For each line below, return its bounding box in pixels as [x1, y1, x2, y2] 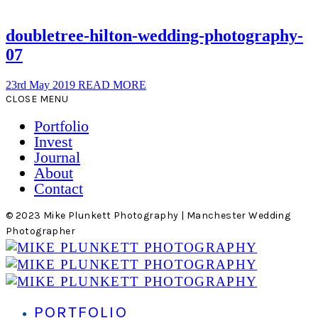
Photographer [6, 225, 76, 238]
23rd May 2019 [6, 79, 78, 92]
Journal [34, 148, 80, 167]
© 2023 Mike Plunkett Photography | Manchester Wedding [6, 209, 291, 222]
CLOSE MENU [6, 93, 69, 106]
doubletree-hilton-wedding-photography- [6, 26, 303, 45]
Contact [34, 180, 83, 198]
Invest [34, 133, 72, 151]
